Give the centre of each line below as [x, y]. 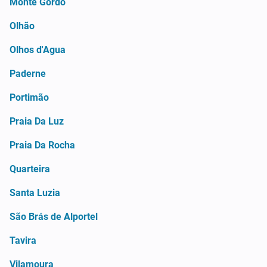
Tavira [23, 240]
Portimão [29, 97]
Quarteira [30, 169]
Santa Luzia [35, 193]
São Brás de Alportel [54, 216]
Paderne [28, 73]
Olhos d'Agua [38, 49]
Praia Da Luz [37, 121]
